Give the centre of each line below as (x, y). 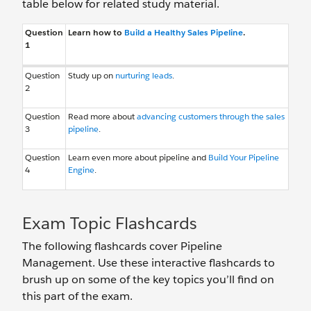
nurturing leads (144, 75)
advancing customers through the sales (211, 116)
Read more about (102, 116)
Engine (81, 170)
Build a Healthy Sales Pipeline (184, 32)
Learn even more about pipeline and (138, 157)
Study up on (92, 75)
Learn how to (96, 32)
